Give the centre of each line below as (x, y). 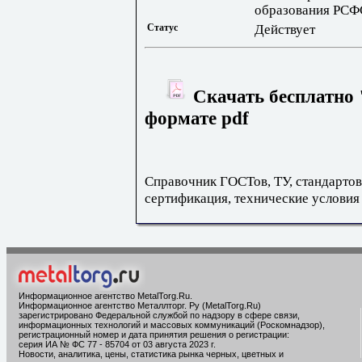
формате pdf (197, 118)
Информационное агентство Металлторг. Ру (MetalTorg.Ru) (140, 305)
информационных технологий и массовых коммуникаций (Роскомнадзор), (172, 325)
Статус (162, 27)
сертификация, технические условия (252, 198)
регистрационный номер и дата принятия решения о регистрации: (154, 335)
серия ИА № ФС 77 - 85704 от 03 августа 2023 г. (117, 344)
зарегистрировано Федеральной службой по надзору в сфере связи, (159, 315)
